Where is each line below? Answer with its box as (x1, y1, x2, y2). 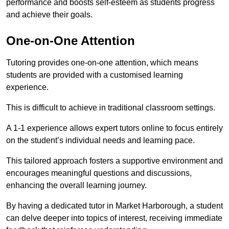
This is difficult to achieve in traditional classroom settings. (6, 103, 215, 112)
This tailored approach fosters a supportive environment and (6, 156, 223, 166)
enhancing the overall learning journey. (6, 181, 147, 190)
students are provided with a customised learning (6, 71, 183, 80)
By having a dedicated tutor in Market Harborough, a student (6, 201, 223, 211)
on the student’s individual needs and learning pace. (6, 136, 195, 145)
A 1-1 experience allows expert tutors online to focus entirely (6, 124, 223, 133)
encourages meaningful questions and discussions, (6, 169, 192, 178)
